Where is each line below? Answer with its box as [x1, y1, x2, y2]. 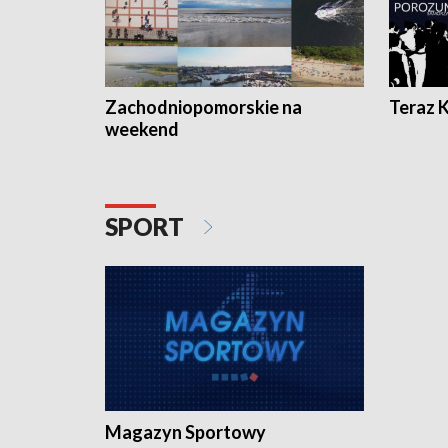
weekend [105, 117, 179, 140]
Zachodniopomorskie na [105, 95, 302, 118]
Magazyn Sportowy [105, 421, 266, 444]
